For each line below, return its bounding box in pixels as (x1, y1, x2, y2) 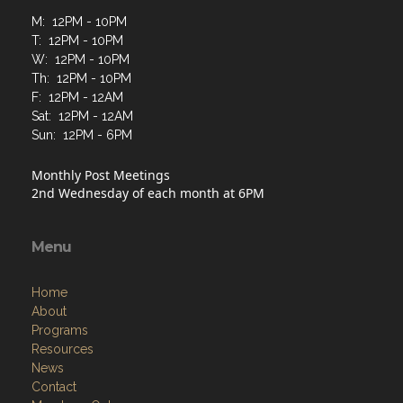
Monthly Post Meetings (31, 166, 170, 184)
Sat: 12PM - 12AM (31, 109, 133, 123)
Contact (31, 380, 76, 394)
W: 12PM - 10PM (31, 52, 130, 67)
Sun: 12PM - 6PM (31, 128, 132, 142)
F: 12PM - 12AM (31, 90, 123, 104)
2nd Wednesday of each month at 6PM (31, 184, 264, 201)
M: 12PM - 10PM (31, 14, 127, 29)
